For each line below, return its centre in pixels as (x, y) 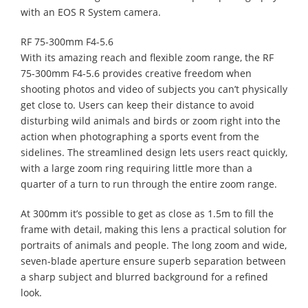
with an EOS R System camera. (91, 12)
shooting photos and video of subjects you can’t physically (154, 89)
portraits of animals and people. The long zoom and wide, (154, 245)
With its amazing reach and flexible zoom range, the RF (147, 57)
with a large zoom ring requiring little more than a (136, 168)
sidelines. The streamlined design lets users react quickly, (154, 152)
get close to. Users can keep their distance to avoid (137, 104)
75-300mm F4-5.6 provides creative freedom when (136, 73)
